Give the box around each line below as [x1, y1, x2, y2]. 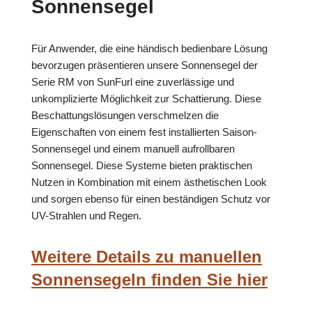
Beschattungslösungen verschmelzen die [31, 109, 219, 122]
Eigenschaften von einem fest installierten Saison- [31, 126, 257, 139]
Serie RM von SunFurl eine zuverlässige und [31, 76, 234, 88]
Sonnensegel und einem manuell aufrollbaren [31, 143, 235, 155]
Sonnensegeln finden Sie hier [31, 270, 267, 290]
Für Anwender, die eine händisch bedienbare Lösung [31, 42, 267, 55]
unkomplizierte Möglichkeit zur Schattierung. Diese [31, 93, 261, 105]
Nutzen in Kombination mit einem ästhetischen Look [31, 176, 267, 189]
